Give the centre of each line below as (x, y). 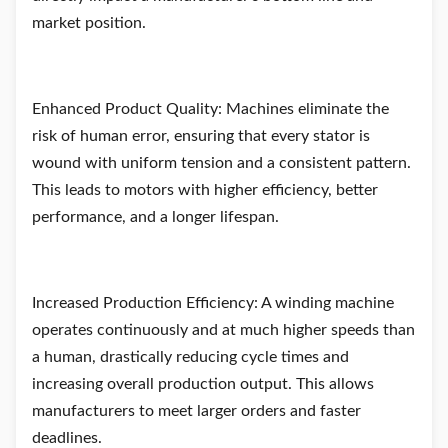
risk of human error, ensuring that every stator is (201, 136)
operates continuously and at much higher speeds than (223, 330)
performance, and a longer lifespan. (155, 217)
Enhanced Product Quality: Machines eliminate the (210, 109)
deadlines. (67, 438)
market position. (89, 23)
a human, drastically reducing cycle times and (190, 357)
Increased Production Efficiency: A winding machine (213, 303)
